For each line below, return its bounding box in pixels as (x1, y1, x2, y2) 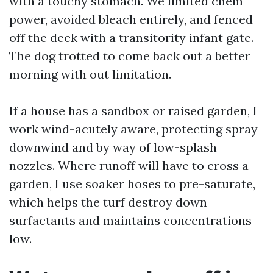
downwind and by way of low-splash (9, 140, 217, 155)
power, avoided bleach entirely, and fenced (9, 12, 253, 27)
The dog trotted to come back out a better (9, 48, 250, 63)
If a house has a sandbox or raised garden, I (9, 103, 257, 118)
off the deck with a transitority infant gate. (9, 30, 253, 45)
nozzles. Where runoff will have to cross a (9, 158, 249, 173)
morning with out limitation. (9, 66, 171, 82)
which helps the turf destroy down (9, 194, 207, 210)
